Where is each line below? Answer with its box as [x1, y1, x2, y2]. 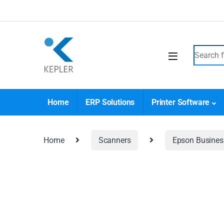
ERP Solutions [85, 97, 135, 107]
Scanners [98, 135, 131, 145]
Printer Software [151, 97, 210, 107]
